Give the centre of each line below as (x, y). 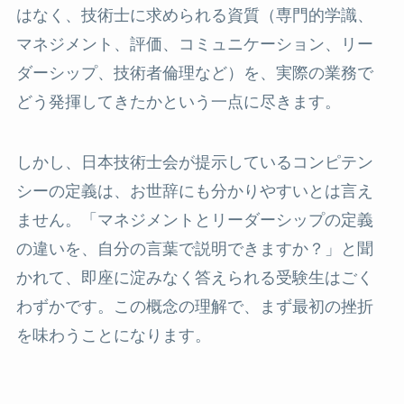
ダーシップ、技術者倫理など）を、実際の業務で (194, 73)
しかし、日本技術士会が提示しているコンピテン (194, 163)
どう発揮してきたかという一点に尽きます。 (178, 101)
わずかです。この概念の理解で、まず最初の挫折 (194, 307)
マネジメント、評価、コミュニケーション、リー (194, 44)
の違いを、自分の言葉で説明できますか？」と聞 (194, 249)
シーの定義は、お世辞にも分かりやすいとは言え (194, 192)
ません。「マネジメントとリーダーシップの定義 (194, 220)
